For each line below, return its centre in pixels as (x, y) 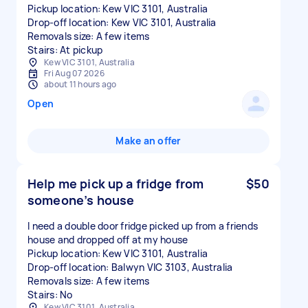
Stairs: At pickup (65, 50)
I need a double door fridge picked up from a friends (143, 226)
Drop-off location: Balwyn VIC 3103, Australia (130, 267)
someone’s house (81, 200)
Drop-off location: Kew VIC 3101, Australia (122, 22)
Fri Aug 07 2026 (74, 73)
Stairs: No (50, 295)
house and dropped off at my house (108, 240)
